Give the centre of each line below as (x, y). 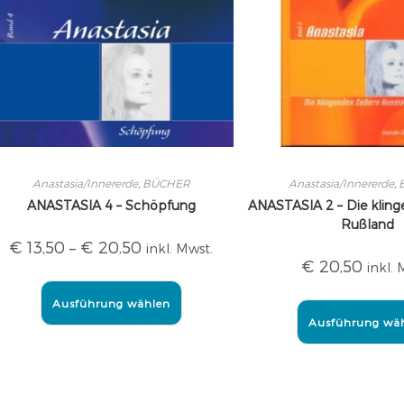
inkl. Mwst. (180, 248)
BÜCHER (166, 183)
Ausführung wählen (111, 303)
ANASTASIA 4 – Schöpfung (111, 205)
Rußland (367, 224)
